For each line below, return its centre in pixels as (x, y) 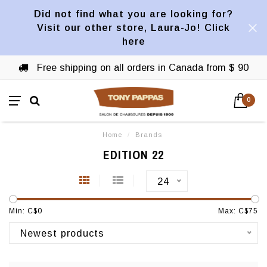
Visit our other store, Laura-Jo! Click (133, 27)
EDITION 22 (133, 155)
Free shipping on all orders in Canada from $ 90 (141, 67)
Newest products (62, 233)
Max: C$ (233, 211)
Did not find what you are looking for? (133, 14)
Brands (148, 135)
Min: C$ (23, 211)
